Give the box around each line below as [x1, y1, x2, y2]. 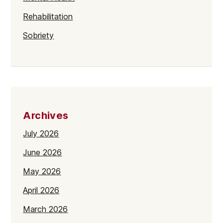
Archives [23, 109, 69, 121]
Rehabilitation [23, 11, 73, 21]
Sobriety [23, 30, 54, 40]
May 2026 [23, 166, 61, 176]
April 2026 [23, 185, 60, 195]
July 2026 [23, 128, 59, 138]
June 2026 [23, 147, 62, 157]
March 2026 [23, 204, 68, 214]
